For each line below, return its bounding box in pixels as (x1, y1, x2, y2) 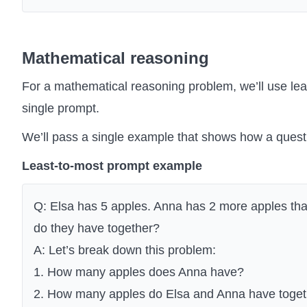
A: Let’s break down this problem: (34, 243, 216, 258)
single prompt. (22, 101, 99, 116)
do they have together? (34, 221, 160, 236)
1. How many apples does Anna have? (34, 265, 244, 280)
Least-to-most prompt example (22, 159, 202, 173)
